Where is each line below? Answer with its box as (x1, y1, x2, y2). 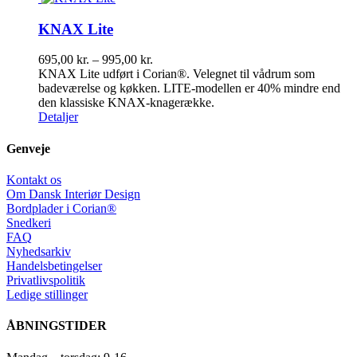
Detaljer (38, 110, 78, 124)
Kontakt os (6, 172, 61, 186)
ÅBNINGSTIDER (6, 319, 107, 333)
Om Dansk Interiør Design (6, 186, 140, 201)
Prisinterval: (152, 52, 212, 66)
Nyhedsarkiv (6, 244, 71, 258)
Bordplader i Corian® (6, 201, 116, 215)
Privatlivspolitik (6, 273, 85, 287)
